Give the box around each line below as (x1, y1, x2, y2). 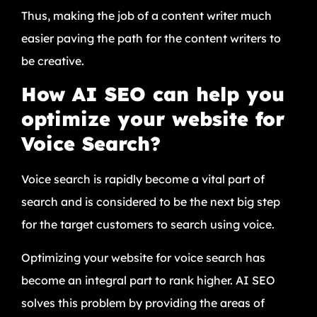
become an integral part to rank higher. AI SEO (21, 272, 275, 287)
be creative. (21, 53, 84, 68)
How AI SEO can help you (21, 82, 284, 107)
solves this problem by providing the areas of (21, 295, 265, 310)
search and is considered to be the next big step (21, 195, 280, 209)
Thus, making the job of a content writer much (21, 8, 272, 23)
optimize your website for (21, 107, 284, 132)
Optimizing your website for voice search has (21, 250, 265, 265)
